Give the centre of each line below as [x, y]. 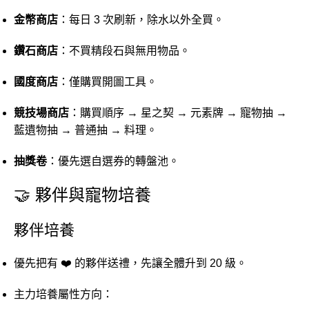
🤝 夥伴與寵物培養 [82, 195]
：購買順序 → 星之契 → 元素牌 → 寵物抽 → [178, 112]
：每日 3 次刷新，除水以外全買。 [141, 19]
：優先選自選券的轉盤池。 [113, 161]
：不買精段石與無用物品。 [124, 50]
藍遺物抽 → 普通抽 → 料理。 [86, 130]
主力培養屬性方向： [63, 294]
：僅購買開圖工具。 [108, 81]
